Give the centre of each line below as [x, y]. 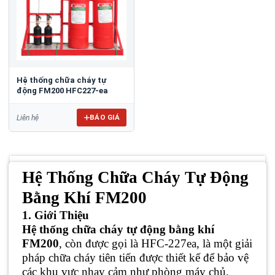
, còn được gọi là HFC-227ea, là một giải [156, 243]
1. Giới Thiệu [56, 215]
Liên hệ [28, 118]
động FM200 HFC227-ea [62, 91]
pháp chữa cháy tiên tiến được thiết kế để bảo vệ [135, 258]
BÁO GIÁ [104, 117]
